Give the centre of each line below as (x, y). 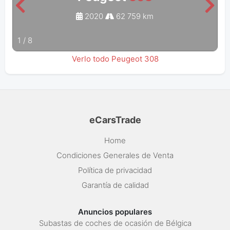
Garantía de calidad (115, 185)
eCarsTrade (115, 120)
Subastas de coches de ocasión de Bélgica (115, 223)
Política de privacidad (115, 170)
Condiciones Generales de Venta (115, 156)
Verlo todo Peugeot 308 (115, 59)
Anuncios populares (115, 212)
